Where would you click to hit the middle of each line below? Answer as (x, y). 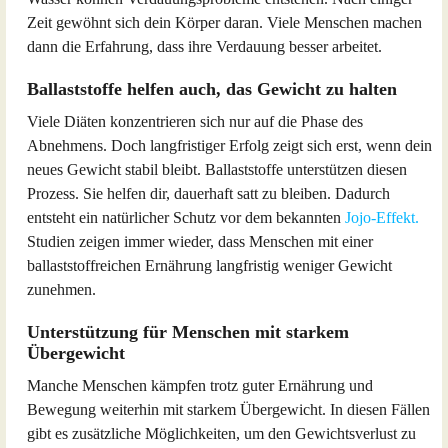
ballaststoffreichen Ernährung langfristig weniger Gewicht (209, 265)
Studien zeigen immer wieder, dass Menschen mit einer (200, 241)
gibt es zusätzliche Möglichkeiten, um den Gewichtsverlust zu (221, 433)
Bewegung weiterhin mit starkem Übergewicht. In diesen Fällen (228, 409)
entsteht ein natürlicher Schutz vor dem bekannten (186, 217)
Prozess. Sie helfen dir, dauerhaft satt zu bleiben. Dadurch (208, 193)
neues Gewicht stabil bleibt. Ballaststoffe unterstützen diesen (217, 169)
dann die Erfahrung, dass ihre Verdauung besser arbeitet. (204, 46)
